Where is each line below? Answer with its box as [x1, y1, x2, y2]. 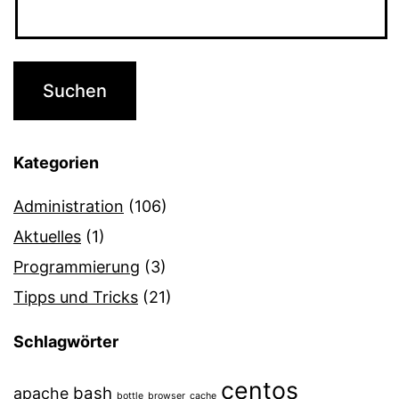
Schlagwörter [13, 332, 118, 352]
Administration [13, 197, 124, 216]
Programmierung [13, 257, 140, 277]
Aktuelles [13, 227, 81, 247]
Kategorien [13, 153, 99, 173]
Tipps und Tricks [13, 288, 138, 307]
